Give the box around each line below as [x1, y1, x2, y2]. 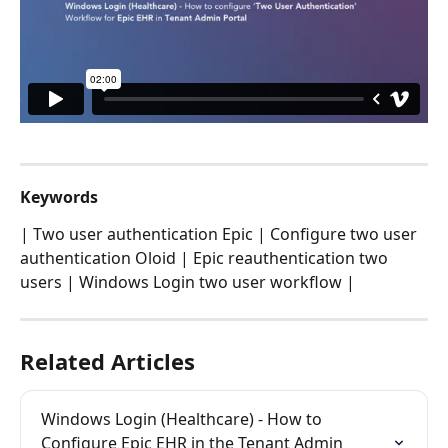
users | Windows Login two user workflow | [20, 270, 355, 293]
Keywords [20, 186, 98, 209]
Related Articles [20, 345, 195, 376]
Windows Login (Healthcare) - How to [41, 407, 326, 430]
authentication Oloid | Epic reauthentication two [20, 246, 392, 269]
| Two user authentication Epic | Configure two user [20, 222, 421, 245]
